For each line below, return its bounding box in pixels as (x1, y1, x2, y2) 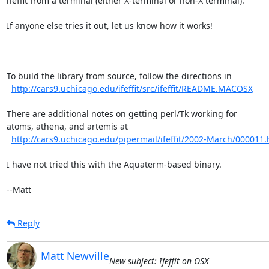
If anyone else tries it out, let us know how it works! (6, 19, 213, 31)
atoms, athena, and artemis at (6, 120, 128, 132)
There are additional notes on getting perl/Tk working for (6, 107, 237, 119)
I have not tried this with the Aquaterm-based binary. (6, 158, 222, 170)
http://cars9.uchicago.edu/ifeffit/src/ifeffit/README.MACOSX (11, 82, 253, 94)
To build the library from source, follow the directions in (6, 70, 232, 82)
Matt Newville (40, 248, 109, 263)
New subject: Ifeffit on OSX (109, 255, 208, 267)
